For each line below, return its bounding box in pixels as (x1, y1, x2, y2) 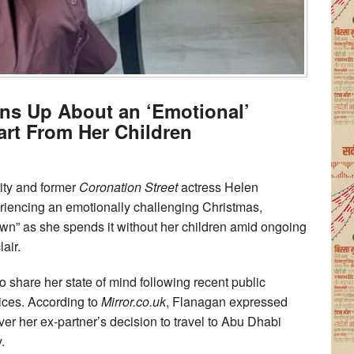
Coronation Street (79, 178, 178, 197)
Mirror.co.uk (101, 292, 166, 311)
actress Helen (178, 178, 258, 197)
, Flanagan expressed (166, 292, 288, 311)
